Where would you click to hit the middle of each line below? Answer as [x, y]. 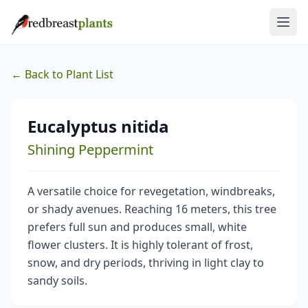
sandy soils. [57, 280]
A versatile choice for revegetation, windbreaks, [151, 191]
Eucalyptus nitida [98, 126]
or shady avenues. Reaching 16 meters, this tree [152, 209]
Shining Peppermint [90, 150]
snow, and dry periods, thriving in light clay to [146, 263]
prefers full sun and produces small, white [137, 227]
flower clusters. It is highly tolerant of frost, [140, 245]
